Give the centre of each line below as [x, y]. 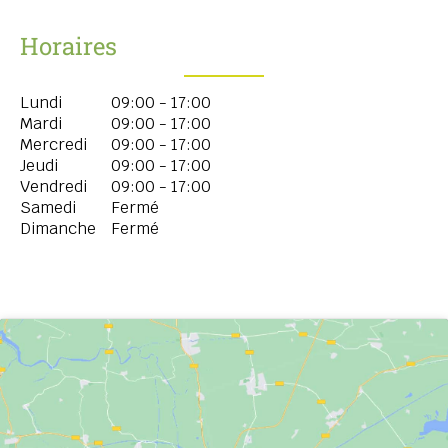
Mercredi [53, 145]
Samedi [48, 208]
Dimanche [58, 229]
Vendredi [53, 187]
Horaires [68, 46]
